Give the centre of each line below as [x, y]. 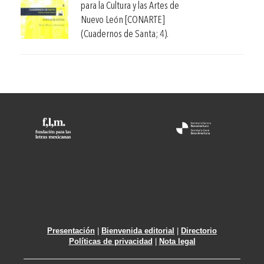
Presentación [71, 231]
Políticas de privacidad [110, 242]
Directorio [199, 231]
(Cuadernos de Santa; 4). [125, 34]
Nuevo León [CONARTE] [123, 20]
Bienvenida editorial [138, 231]
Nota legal [177, 242]
